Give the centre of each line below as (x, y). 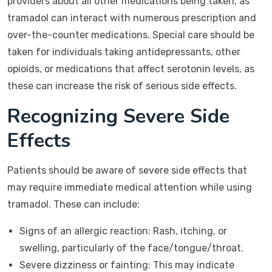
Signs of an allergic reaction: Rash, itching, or (123, 231)
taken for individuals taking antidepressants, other (124, 52)
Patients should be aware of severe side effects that (127, 170)
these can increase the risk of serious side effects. (122, 86)
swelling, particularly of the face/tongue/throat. (131, 248)
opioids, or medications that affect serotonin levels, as (131, 69)
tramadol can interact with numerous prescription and (132, 18)
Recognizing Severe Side (118, 116)
